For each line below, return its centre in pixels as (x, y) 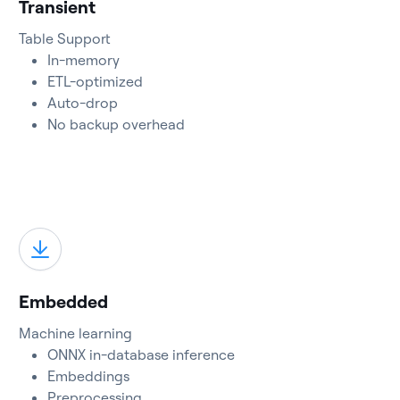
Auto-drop (83, 103)
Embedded (64, 301)
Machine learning (76, 333)
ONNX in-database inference (142, 354)
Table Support (65, 38)
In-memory (84, 60)
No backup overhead (117, 124)
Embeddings (89, 376)
